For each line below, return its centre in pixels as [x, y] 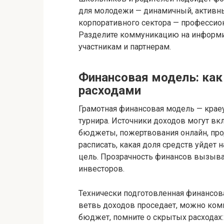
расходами [110, 91]
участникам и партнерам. [125, 47]
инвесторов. [101, 169]
